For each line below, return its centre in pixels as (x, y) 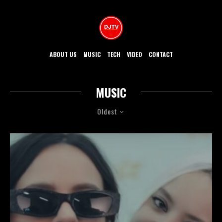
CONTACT (161, 54)
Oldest (107, 111)
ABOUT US (63, 54)
